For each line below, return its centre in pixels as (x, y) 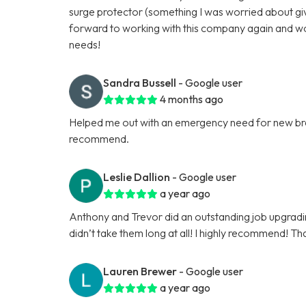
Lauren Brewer (140, 271)
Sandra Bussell (140, 82)
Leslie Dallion (137, 177)
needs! (85, 44)
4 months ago (192, 99)
